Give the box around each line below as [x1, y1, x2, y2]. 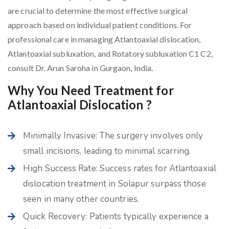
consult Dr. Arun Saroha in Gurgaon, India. [8, 62, 153, 73]
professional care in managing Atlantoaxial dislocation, [8, 34, 201, 44]
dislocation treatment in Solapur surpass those [23, 177, 206, 190]
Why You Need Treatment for [8, 82, 174, 98]
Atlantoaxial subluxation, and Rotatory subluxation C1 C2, [8, 48, 213, 58]
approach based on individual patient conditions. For [8, 19, 192, 30]
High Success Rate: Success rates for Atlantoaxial [23, 162, 216, 174]
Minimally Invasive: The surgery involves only [23, 129, 203, 142]
